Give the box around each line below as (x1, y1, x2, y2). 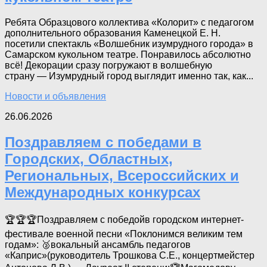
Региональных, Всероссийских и (5, 167, 239, 184)
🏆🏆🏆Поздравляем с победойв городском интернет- (5, 215, 244, 225)
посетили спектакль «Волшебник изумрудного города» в (5, 39, 253, 49)
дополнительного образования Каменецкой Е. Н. (5, 28, 221, 39)
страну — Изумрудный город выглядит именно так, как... (5, 71, 253, 82)
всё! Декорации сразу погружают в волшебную (5, 60, 212, 71)
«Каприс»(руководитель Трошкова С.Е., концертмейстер (5, 250, 254, 260)
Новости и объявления (5, 91, 106, 102)
